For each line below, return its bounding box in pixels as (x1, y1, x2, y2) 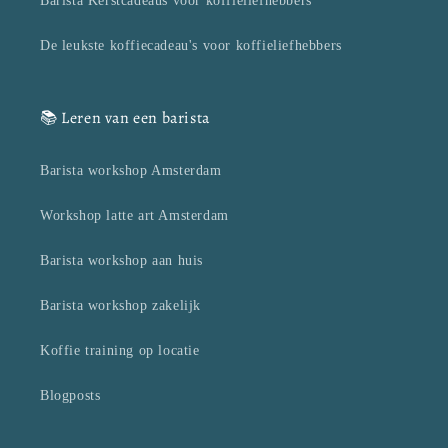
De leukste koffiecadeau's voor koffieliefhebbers (40, 38, 342, 54)
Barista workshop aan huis (40, 253, 203, 269)
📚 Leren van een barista (40, 107, 210, 130)
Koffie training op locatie (40, 343, 200, 359)
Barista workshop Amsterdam (40, 163, 222, 179)
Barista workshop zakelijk (40, 298, 201, 314)
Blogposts (40, 388, 101, 404)
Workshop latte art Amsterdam (40, 208, 229, 224)
